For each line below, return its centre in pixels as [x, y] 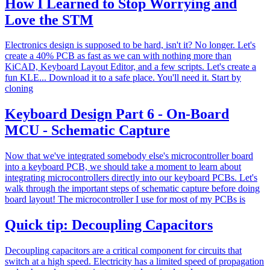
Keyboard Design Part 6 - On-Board [117, 114]
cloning [19, 89]
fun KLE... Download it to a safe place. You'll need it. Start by [123, 78]
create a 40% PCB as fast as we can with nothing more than [118, 56]
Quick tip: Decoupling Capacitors [109, 225]
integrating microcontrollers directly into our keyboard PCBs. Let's [131, 178]
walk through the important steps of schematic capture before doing [132, 189]
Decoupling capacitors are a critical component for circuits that [123, 251]
